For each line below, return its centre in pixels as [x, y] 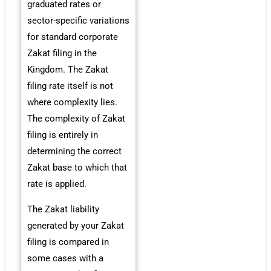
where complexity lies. [72, 103]
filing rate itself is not [70, 86]
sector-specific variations [78, 21]
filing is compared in [68, 242]
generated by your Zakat [76, 225]
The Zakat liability [63, 209]
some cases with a [65, 258]
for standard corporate [73, 37]
